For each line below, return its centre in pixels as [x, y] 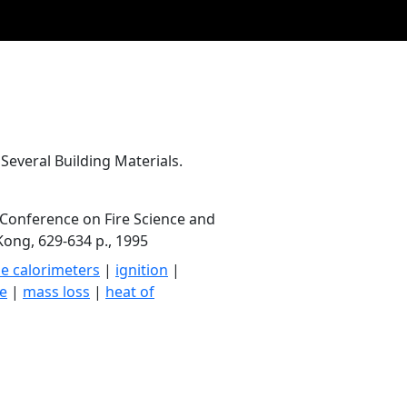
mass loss [56, 292]
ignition [142, 270]
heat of [130, 292]
